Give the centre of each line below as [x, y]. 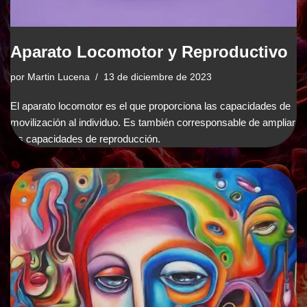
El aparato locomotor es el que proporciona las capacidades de [150, 106]
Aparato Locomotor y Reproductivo [149, 52]
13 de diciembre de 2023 [158, 77]
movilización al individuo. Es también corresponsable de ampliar [153, 122]
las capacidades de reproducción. [85, 139]
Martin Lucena [59, 77]
